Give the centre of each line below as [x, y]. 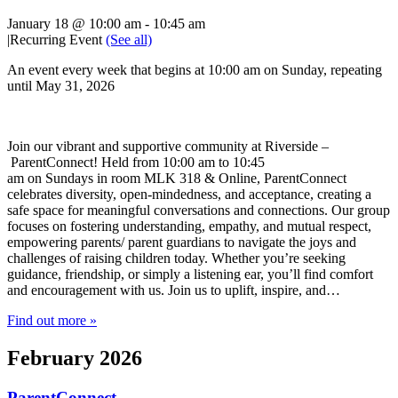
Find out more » [52, 321]
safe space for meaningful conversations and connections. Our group [199, 211]
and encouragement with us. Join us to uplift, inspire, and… [174, 291]
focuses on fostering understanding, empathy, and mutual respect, [189, 227]
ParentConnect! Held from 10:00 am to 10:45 [136, 163]
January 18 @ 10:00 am [74, 24]
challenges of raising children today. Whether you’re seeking [176, 259]
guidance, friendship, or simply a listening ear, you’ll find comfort [190, 275]
